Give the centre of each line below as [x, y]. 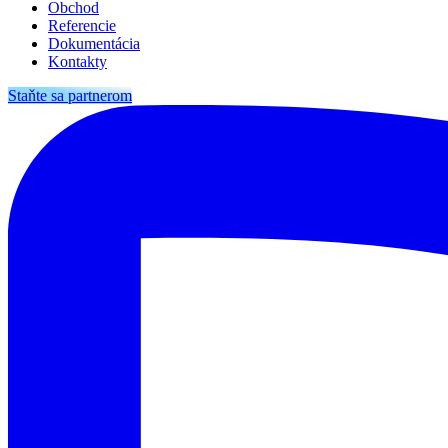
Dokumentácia [94, 43]
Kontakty [77, 61]
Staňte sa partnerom [70, 95]
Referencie [82, 25]
